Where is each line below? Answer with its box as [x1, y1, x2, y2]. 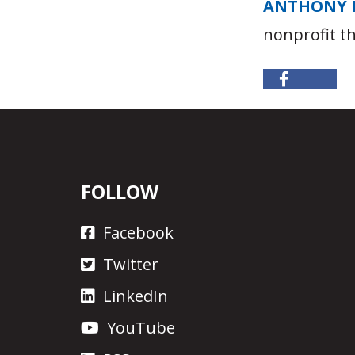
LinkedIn [103, 285, 168, 307]
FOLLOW [81, 178, 158, 205]
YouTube [107, 317, 175, 339]
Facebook [103, 222, 174, 244]
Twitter [103, 254, 158, 276]
